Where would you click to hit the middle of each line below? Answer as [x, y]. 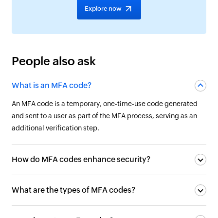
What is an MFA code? [52, 85]
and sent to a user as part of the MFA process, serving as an [104, 116]
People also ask [54, 61]
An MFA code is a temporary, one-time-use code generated [105, 104]
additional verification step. [55, 128]
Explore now [103, 9]
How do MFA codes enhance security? [81, 159]
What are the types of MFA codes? [73, 190]
